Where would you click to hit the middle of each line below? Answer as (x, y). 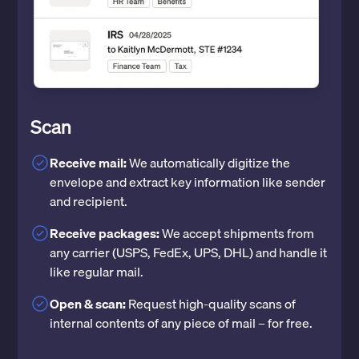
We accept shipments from (238, 234)
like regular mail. (97, 272)
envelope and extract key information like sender (188, 182)
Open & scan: (88, 304)
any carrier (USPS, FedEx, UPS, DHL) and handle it (189, 253)
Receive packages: (106, 234)
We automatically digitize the (210, 163)
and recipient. (89, 202)
